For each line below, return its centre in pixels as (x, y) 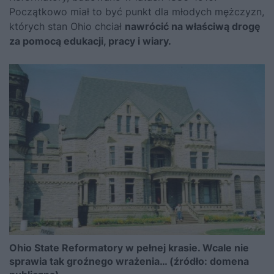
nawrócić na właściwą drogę (193, 27)
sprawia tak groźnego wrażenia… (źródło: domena (129, 261)
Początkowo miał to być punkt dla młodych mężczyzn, (137, 12)
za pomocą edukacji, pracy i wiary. (90, 41)
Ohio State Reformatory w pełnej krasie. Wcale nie (129, 248)
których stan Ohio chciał (67, 27)
